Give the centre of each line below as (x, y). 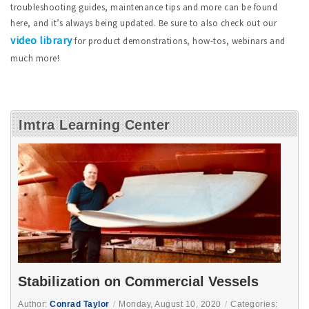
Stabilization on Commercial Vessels (138, 282)
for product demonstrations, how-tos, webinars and (179, 41)
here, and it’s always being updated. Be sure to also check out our (143, 23)
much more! (35, 59)
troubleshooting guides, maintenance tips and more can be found (144, 8)
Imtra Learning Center (94, 125)
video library (41, 41)
